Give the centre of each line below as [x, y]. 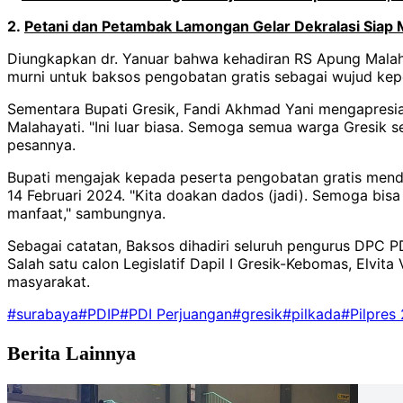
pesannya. [41, 145]
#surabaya [43, 314]
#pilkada [312, 314]
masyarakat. [49, 282]
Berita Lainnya [72, 354]
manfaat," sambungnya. [86, 214]
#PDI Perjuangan [176, 314]
